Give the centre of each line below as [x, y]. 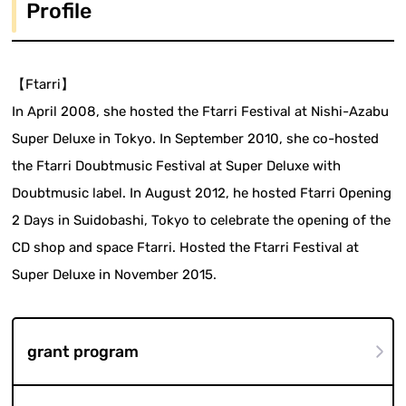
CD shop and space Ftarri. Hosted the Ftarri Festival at [186, 247]
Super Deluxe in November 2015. [115, 274]
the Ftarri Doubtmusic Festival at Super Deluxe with [177, 165]
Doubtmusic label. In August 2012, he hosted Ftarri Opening [202, 193]
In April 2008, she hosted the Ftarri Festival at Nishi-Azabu [201, 111]
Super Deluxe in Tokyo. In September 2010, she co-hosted [196, 138]
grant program [83, 351]
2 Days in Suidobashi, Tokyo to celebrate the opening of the [202, 220]
